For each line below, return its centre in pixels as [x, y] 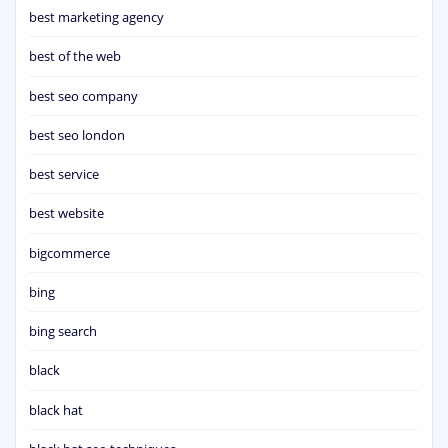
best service [64, 174]
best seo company [83, 95]
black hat [56, 409]
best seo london [77, 134]
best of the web [75, 56]
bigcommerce [69, 252]
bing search [63, 331]
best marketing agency [96, 17]
